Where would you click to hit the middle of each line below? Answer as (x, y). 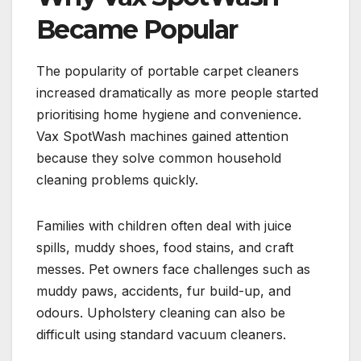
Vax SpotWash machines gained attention (162, 136)
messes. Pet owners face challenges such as (173, 269)
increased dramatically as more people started (177, 92)
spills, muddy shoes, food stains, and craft (165, 247)
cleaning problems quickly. (117, 179)
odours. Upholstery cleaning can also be (161, 312)
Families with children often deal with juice (164, 225)
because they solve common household (159, 158)
